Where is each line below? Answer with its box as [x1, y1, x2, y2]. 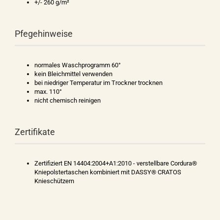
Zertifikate [15, 127, 55, 137]
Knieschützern [34, 177, 74, 185]
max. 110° [34, 88, 62, 95]
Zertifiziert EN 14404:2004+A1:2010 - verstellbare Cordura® [34, 160, 197, 167]
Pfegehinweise [15, 28, 73, 39]
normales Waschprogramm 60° [34, 61, 121, 69]
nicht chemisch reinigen [34, 97, 101, 104]
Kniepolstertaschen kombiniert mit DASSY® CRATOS [34, 168, 181, 176]
